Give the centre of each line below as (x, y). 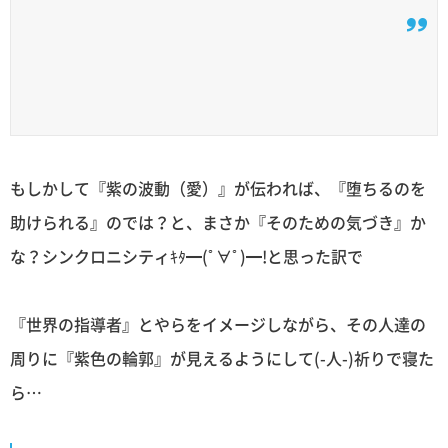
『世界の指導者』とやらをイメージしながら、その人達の (218, 323)
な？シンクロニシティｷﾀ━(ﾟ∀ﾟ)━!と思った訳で (186, 255)
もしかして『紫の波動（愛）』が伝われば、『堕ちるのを (218, 187)
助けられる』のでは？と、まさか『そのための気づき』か (218, 221)
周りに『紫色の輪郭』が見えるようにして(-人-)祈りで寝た (222, 357)
